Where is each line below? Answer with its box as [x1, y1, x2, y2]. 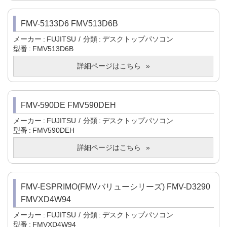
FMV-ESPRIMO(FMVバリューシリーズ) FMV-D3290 [21, 182, 210, 192]
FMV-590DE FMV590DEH [21, 101, 116, 110]
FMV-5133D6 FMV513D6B [21, 19, 118, 28]
